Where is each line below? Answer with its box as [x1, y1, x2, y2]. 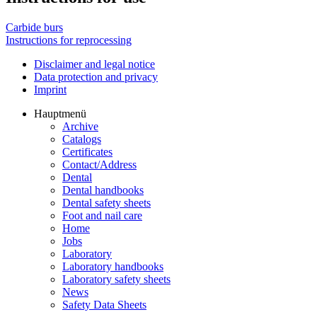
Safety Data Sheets [62, 299, 146, 311]
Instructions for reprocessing [6, 34, 132, 47]
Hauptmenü [34, 108, 86, 120]
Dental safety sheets [62, 197, 151, 209]
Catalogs [62, 133, 101, 146]
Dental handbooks [62, 184, 144, 197]
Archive [62, 120, 98, 133]
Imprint [34, 83, 67, 96]
